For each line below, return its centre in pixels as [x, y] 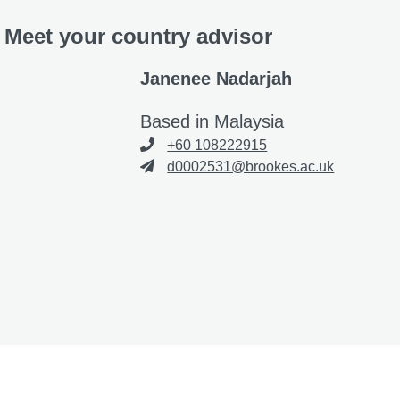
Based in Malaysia [212, 121]
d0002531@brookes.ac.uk [251, 166]
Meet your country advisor [139, 36]
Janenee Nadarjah [217, 78]
